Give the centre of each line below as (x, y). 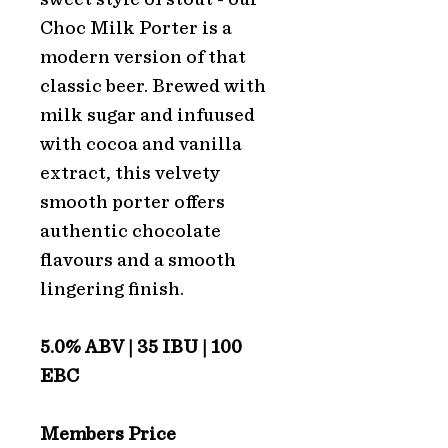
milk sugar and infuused (147, 116)
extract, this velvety (130, 174)
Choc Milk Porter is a (136, 29)
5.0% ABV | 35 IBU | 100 (141, 348)
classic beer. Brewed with (153, 87)
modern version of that (143, 58)
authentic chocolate (130, 232)
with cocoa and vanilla (141, 145)
